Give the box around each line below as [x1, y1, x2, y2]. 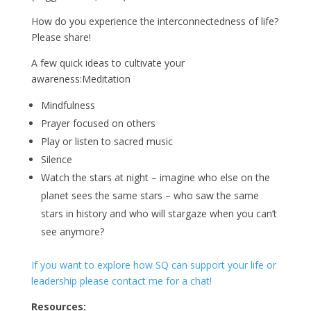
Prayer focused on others [40, 116, 155, 130]
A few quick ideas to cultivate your [31, 56, 185, 69]
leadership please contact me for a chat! [31, 274, 212, 287]
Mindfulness [40, 98, 95, 112]
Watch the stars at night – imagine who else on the [40, 170, 270, 184]
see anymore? [40, 224, 104, 238]
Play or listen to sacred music [40, 134, 173, 148]
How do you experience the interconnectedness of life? [31, 14, 278, 28]
